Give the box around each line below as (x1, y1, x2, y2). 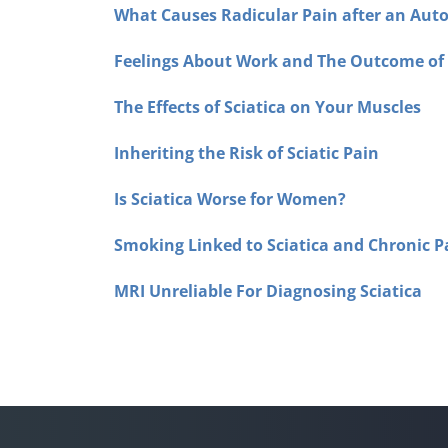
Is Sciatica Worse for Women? (114, 187, 346, 210)
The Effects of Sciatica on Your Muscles (114, 95, 421, 118)
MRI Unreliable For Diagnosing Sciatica (114, 279, 422, 302)
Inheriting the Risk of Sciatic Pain (114, 141, 379, 164)
